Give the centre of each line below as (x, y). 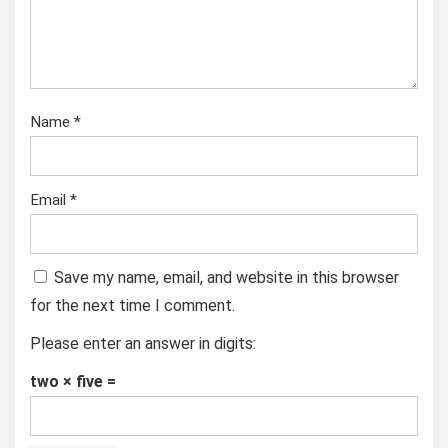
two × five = (73, 381)
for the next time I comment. (132, 305)
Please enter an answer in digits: (143, 343)
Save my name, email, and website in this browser (226, 277)
